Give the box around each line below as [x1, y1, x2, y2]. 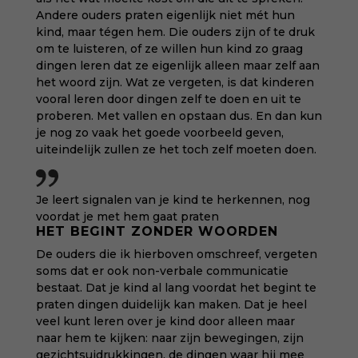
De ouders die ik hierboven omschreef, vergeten [35, 247, 317, 261]
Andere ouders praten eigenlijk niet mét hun [35, 8, 295, 22]
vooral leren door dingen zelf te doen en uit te [35, 92, 301, 106]
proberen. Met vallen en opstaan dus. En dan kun [35, 109, 322, 123]
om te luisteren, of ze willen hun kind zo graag [35, 42, 303, 56]
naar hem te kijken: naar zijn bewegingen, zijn [35, 331, 304, 345]
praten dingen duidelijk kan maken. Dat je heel [35, 297, 307, 312]
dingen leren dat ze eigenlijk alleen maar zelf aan [35, 58, 320, 73]
